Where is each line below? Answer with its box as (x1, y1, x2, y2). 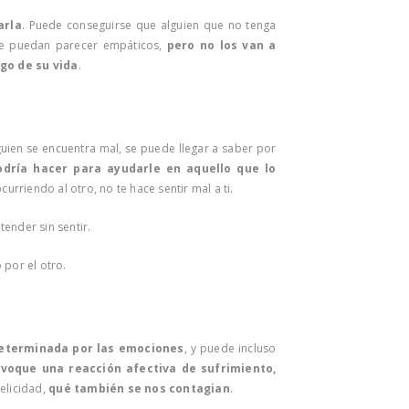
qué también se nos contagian (48, 380, 230, 396)
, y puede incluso (184, 340, 277, 356)
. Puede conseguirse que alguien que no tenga (21, 16, 277, 33)
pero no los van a (166, 37, 277, 53)
